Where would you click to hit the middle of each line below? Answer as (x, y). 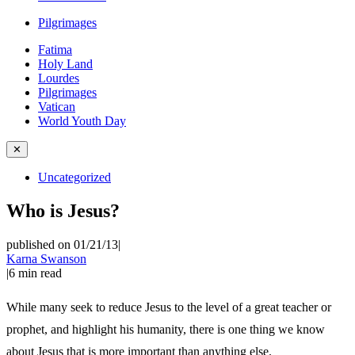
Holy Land (65, 64)
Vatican (57, 107)
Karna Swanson (46, 258)
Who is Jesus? (63, 210)
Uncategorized (74, 177)
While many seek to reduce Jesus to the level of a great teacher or (169, 307)
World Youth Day (82, 121)
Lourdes (59, 78)
